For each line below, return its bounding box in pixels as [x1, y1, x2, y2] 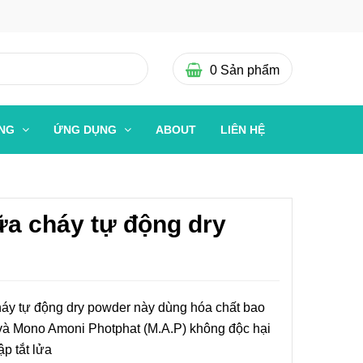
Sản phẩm [217, 62, 280, 77]
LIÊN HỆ [220, 123, 265, 136]
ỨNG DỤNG [53, 123, 120, 136]
